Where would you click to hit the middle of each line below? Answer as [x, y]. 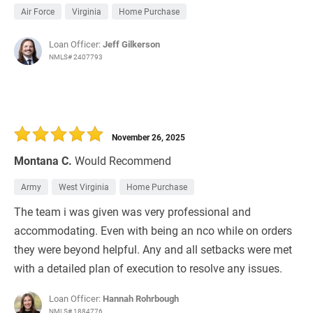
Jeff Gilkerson [131, 44]
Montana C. [43, 161]
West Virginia [84, 187]
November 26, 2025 [148, 137]
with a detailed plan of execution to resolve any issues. [148, 268]
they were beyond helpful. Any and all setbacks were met [153, 249]
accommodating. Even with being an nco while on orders [153, 231]
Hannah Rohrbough [141, 299]
